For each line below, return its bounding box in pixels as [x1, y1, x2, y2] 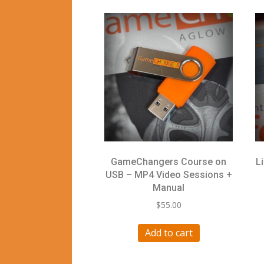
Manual [153, 182, 185, 193]
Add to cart [144, 226, 193, 239]
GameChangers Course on [111, 156, 227, 167]
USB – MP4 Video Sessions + [105, 169, 232, 180]
